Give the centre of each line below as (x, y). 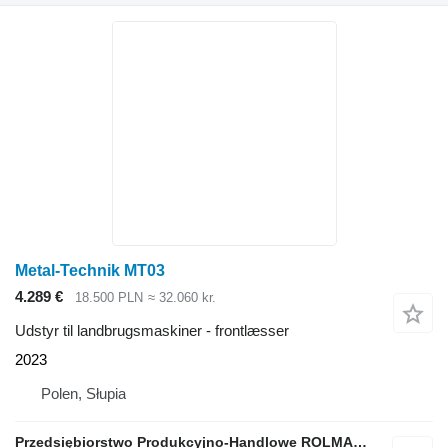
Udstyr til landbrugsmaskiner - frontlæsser (152, 331)
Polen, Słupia (83, 394)
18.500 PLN (109, 297)
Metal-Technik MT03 (90, 270)
